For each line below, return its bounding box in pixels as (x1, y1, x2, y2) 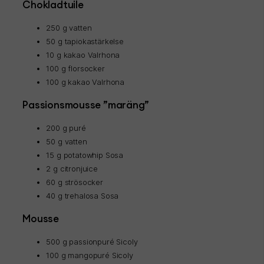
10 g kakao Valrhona (46, 50, 120, 60)
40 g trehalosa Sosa (46, 191, 119, 201)
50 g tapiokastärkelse (46, 37, 124, 47)
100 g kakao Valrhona (46, 77, 125, 87)
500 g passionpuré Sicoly (46, 237, 138, 247)
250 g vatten (46, 23, 92, 33)
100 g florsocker (46, 64, 105, 74)
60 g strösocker (46, 177, 103, 187)
